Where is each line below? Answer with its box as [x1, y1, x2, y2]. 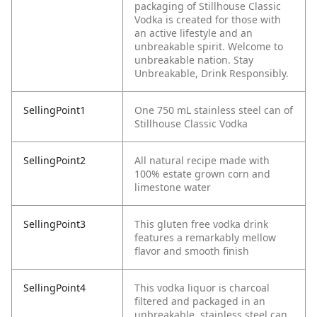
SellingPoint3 [23, 217, 86, 231]
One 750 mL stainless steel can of [134, 103, 293, 117]
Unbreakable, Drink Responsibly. [134, 67, 289, 81]
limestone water [134, 180, 211, 195]
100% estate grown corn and [134, 167, 270, 181]
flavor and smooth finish [134, 244, 249, 258]
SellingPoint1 [23, 103, 86, 117]
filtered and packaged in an [134, 294, 265, 309]
